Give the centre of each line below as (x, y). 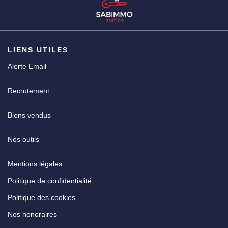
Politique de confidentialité (50, 181)
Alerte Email (27, 66)
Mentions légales (35, 164)
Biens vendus (29, 115)
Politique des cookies (41, 197)
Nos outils (23, 139)
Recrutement (28, 91)
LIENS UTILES (38, 50)
